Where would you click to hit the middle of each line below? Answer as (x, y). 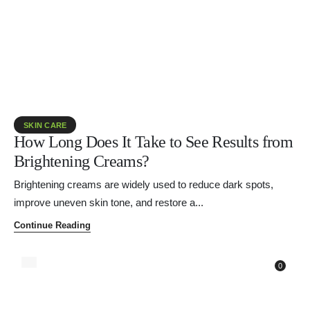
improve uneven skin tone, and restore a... (109, 203)
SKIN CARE (45, 125)
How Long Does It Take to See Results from (154, 142)
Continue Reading (52, 225)
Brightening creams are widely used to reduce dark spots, (144, 185)
